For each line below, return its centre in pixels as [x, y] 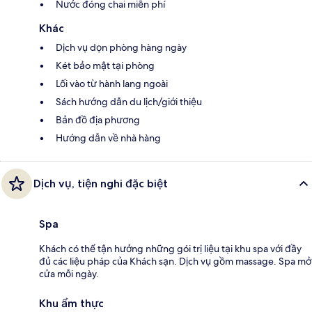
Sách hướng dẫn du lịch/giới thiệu [129, 101]
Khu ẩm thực [71, 303]
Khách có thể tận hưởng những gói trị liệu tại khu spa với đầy [170, 248]
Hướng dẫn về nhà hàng [108, 138]
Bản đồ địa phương [98, 119]
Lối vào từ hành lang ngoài [112, 83]
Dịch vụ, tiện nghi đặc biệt [101, 183]
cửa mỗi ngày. [69, 273]
